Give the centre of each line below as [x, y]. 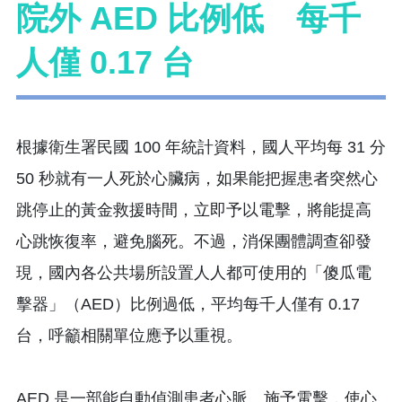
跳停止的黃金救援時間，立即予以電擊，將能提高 [194, 210]
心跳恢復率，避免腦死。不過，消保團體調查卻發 [194, 241]
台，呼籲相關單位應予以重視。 [129, 335]
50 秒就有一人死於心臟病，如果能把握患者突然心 [197, 178]
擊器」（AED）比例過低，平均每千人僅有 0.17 [188, 304]
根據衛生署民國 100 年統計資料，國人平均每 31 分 [201, 147]
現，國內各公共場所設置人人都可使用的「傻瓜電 [194, 272]
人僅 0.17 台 [105, 63]
